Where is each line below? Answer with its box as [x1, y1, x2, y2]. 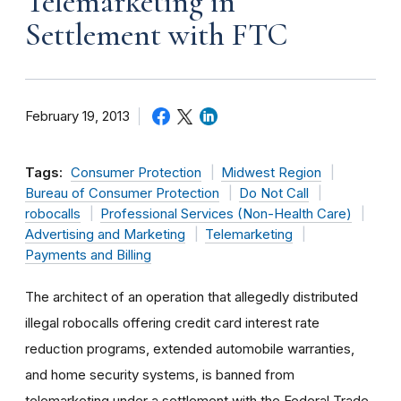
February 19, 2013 [25, 107, 130, 124]
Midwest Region [220, 164, 321, 181]
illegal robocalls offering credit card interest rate [25, 313, 320, 331]
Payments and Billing [25, 246, 151, 263]
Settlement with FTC [25, 15, 287, 54]
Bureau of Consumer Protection [25, 184, 219, 201]
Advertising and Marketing [25, 226, 185, 243]
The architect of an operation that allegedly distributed [25, 287, 358, 305]
